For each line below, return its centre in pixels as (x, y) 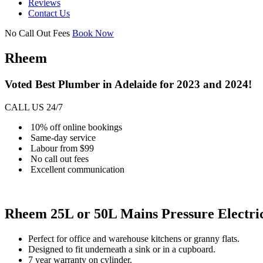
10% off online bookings (76, 127)
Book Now (93, 33)
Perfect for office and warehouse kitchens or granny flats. (134, 239)
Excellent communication (77, 169)
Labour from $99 (62, 148)
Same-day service (63, 137)
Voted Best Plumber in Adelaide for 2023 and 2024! (128, 84)
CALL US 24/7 (34, 107)
